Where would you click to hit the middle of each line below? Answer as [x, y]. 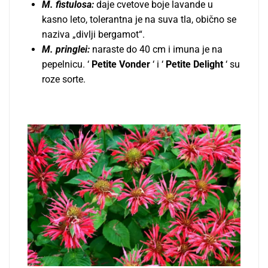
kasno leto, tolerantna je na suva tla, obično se [139, 19]
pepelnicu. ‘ [66, 64]
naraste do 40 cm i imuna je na [157, 49]
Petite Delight [193, 64]
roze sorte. [64, 79]
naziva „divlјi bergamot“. [93, 34]
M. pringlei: [67, 49]
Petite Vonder [120, 64]
